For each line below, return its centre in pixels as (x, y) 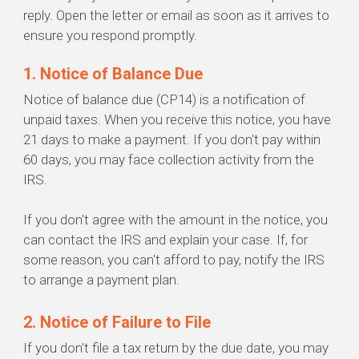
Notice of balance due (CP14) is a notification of (164, 100)
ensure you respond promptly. (110, 36)
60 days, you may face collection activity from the (169, 160)
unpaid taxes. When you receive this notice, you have (177, 120)
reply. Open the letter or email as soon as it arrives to (176, 16)
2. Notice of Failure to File (119, 323)
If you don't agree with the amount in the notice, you (175, 220)
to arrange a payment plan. (101, 280)
